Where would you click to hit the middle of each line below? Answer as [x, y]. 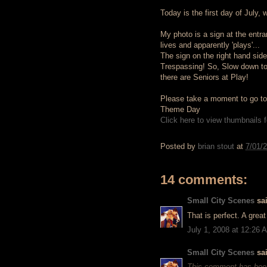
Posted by [179, 147]
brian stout [216, 147]
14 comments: [204, 180]
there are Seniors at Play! [204, 77]
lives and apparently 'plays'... [210, 45]
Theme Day [180, 109]
